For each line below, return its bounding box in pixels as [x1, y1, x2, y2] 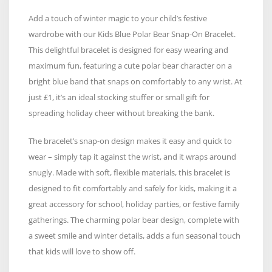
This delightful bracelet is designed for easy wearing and [29, 44, 228, 55]
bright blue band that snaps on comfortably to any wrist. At [29, 75, 242, 87]
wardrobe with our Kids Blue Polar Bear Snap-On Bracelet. [29, 28, 236, 39]
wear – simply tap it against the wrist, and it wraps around [29, 151, 236, 162]
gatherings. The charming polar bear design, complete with [29, 214, 239, 225]
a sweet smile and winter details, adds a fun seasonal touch [29, 229, 240, 241]
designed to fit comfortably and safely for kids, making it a [29, 182, 237, 194]
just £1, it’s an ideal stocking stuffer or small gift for [29, 91, 209, 103]
